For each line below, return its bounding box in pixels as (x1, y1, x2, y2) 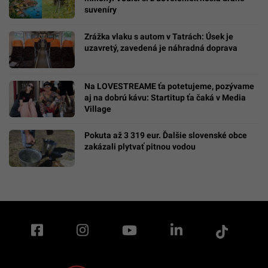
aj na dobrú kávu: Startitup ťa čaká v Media (84, 92, 246, 102)
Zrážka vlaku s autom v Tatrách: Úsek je (84, 31, 233, 41)
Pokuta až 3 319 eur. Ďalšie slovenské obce (84, 130, 247, 141)
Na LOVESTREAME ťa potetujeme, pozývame (84, 81, 254, 91)
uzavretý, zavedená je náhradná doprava (84, 42, 237, 53)
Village (84, 103, 111, 114)
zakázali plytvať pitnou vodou (84, 142, 196, 152)
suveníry (84, 4, 117, 14)
